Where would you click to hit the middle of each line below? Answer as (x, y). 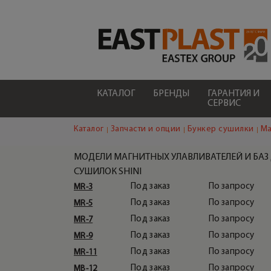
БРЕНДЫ (171, 94)
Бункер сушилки (220, 129)
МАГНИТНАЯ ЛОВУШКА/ (143, 211)
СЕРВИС (224, 103)
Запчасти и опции (145, 129)
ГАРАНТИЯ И (233, 94)
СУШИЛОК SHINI (108, 172)
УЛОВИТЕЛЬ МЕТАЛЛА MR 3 (149, 221)
